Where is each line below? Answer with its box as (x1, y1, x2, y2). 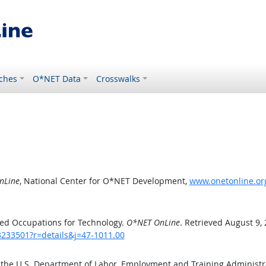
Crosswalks (96, 73, 141, 84)
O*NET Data (33, 73, 81, 84)
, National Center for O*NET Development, (19, 175, 189, 186)
